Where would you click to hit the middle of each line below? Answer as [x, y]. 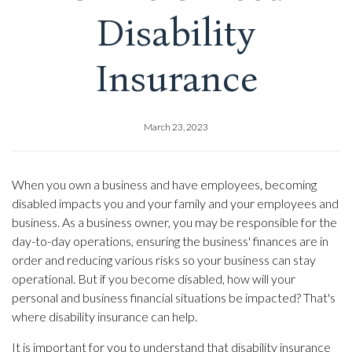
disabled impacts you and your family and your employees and [175, 203]
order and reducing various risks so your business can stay [164, 259]
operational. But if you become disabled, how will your [154, 278]
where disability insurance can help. [104, 316]
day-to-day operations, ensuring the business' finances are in [170, 240]
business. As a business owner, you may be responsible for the [174, 222]
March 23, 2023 [176, 126]
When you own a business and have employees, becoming [164, 184]
